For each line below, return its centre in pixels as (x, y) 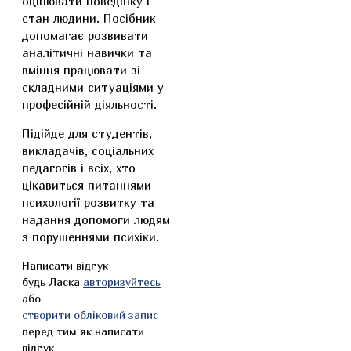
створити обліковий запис (90, 315)
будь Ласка (52, 282)
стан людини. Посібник (89, 18)
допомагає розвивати (85, 35)
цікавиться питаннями (87, 185)
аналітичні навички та (87, 52)
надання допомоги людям (96, 219)
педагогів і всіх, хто (79, 168)
